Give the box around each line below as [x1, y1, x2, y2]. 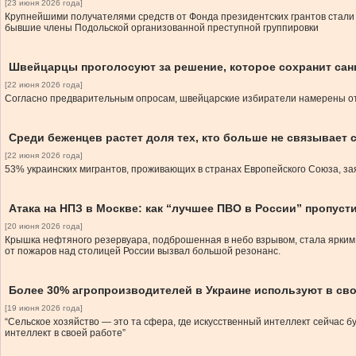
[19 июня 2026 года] [5, 304, 83, 312]
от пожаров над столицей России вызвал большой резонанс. [5, 246, 281, 257]
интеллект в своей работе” [5, 327, 126, 339]
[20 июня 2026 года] [5, 222, 83, 230]
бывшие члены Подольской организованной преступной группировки [5, 22, 319, 33]
